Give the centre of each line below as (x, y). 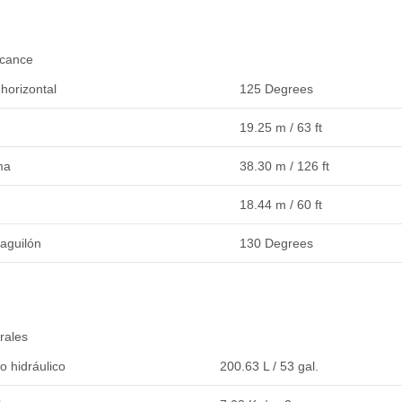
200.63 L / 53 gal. (269, 366)
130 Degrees (276, 243)
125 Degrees (276, 88)
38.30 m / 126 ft (284, 166)
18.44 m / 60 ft (280, 204)
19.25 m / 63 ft (280, 127)
